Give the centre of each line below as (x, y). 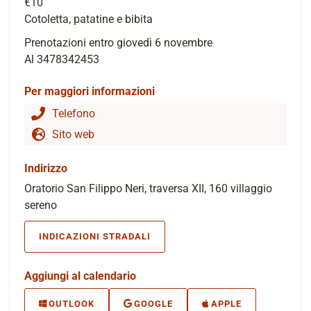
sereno (41, 205)
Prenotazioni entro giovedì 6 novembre (118, 42)
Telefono (74, 113)
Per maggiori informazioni (90, 91)
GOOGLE (153, 303)
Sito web (73, 134)
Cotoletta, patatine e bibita (89, 19)
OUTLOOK (72, 303)
